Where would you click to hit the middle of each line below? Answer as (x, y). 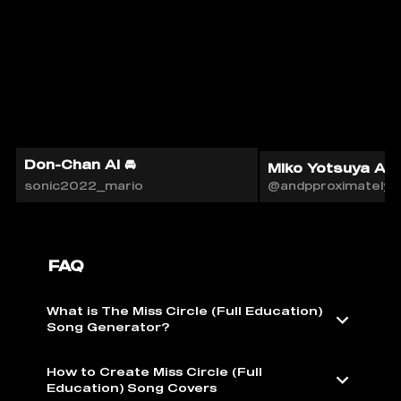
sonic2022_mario (84, 186)
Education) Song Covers (132, 388)
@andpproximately (328, 186)
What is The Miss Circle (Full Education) (184, 311)
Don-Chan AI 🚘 (80, 164)
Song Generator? (108, 328)
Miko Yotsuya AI (328, 167)
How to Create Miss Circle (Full (154, 371)
